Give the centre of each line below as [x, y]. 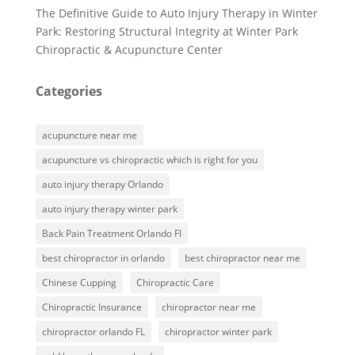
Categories [69, 92]
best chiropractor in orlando [103, 258]
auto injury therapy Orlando [102, 185]
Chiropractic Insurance [92, 307]
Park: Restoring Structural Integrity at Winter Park [166, 32]
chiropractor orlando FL [93, 332]
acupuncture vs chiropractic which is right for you [149, 160]
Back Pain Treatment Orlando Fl [111, 234]
